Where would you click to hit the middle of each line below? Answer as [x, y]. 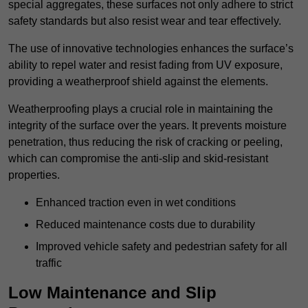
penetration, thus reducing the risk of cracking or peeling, [145, 142]
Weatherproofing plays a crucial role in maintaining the [141, 109]
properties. [34, 175]
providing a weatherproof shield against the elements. [138, 82]
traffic [49, 263]
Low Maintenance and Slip [112, 293]
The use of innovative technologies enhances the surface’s [151, 49]
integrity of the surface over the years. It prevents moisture [147, 126]
